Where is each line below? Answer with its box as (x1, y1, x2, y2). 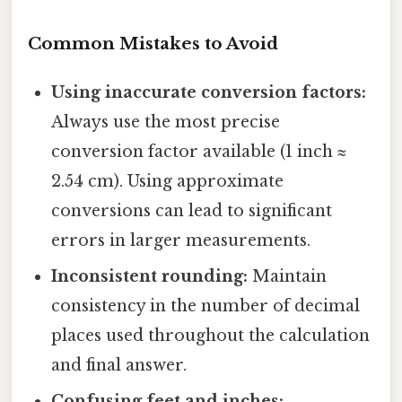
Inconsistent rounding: (51, 266, 249, 286)
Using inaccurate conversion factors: (51, 82, 367, 102)
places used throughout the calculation (51, 325, 371, 345)
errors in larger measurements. (51, 230, 311, 250)
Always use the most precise (51, 111, 281, 132)
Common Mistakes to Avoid (28, 32, 278, 54)
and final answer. (51, 354, 188, 375)
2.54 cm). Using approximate (51, 170, 284, 191)
